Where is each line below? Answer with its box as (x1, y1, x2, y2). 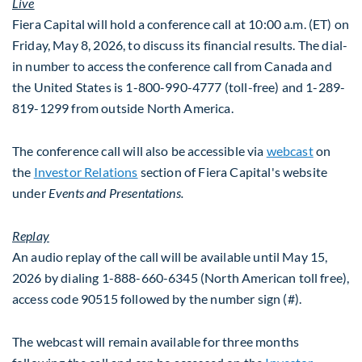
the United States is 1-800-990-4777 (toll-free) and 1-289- (12, 78, 346, 95)
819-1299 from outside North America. (12, 99, 234, 116)
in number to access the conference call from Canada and (12, 57, 332, 74)
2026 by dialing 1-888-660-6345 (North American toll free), (12, 270, 350, 285)
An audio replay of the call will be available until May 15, (12, 249, 328, 264)
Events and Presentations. (48, 184, 183, 200)
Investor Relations (33, 163, 138, 179)
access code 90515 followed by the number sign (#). (12, 291, 307, 306)
